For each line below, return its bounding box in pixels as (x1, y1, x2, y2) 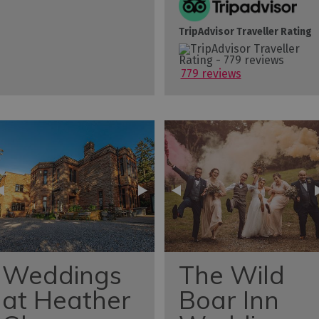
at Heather (1, 284, 131, 316)
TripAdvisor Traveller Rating (178, 26, 312, 38)
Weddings (1, 259, 122, 291)
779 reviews (180, 67, 241, 81)
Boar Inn (178, 284, 279, 316)
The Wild (178, 259, 285, 291)
